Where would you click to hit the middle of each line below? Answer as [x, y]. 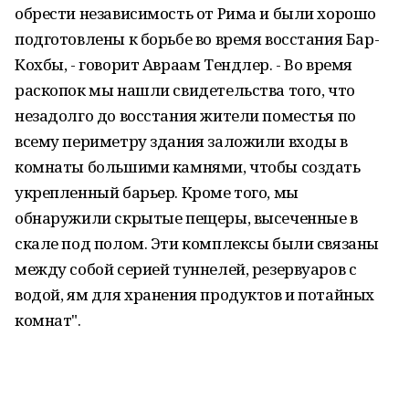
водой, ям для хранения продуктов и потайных [194, 294]
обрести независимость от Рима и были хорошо [195, 13]
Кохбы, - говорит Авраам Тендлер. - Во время [184, 64]
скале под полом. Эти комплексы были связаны [197, 243]
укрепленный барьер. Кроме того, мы [157, 192]
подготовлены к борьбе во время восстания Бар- [197, 39]
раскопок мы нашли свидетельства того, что [185, 90]
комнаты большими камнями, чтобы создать [188, 167]
